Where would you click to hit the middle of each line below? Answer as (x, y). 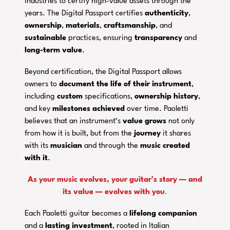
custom (70, 97)
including (41, 97)
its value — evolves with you (114, 192)
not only (181, 121)
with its (38, 146)
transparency (159, 38)
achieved (109, 109)
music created (165, 146)
